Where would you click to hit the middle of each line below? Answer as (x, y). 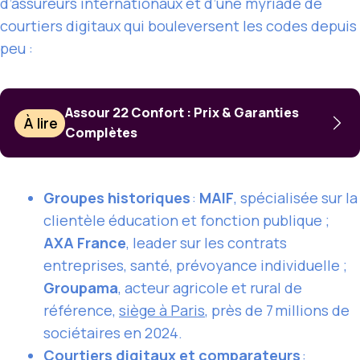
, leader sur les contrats (207, 243)
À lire (41, 123)
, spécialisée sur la (296, 198)
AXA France (85, 243)
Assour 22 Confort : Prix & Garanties (182, 113)
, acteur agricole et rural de (210, 288)
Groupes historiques (117, 198)
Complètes (102, 133)
